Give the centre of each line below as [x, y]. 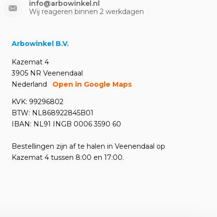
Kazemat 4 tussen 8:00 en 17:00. [68, 157]
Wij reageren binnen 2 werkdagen [87, 12]
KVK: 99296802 [38, 102]
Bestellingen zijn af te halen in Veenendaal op [89, 146]
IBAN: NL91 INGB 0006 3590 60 [67, 124]
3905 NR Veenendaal [47, 73]
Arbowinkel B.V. [40, 44]
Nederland [30, 84]
